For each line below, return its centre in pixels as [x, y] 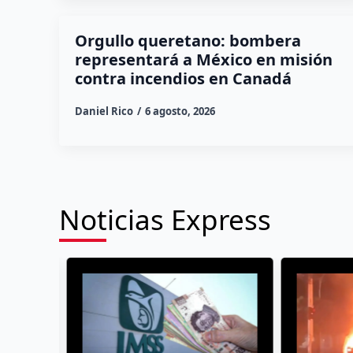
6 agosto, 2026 [180, 111]
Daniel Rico [104, 111]
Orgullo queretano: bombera [188, 40]
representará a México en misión [203, 59]
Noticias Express [165, 219]
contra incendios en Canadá [183, 78]
